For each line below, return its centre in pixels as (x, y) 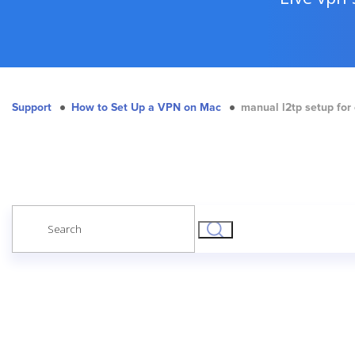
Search (29, 214)
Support (32, 107)
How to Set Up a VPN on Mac (146, 107)
